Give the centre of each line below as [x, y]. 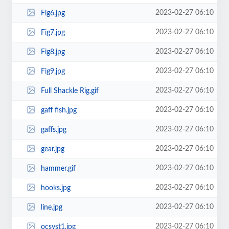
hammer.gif [58, 168]
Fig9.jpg [53, 71]
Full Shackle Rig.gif [70, 91]
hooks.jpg [55, 188]
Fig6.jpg [53, 13]
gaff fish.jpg [59, 110]
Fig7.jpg [53, 32]
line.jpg [51, 207]
